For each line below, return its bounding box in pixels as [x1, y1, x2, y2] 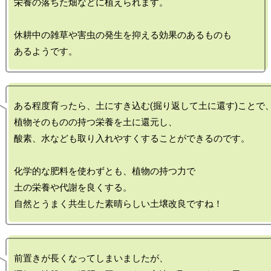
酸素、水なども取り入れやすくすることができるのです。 [14, 133, 250, 144]
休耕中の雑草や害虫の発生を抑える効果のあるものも [14, 30, 232, 41]
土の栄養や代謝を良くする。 [14, 182, 132, 193]
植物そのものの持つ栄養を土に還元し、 [14, 117, 177, 128]
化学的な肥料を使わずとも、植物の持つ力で [14, 166, 195, 177]
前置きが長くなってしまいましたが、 [14, 253, 168, 264]
